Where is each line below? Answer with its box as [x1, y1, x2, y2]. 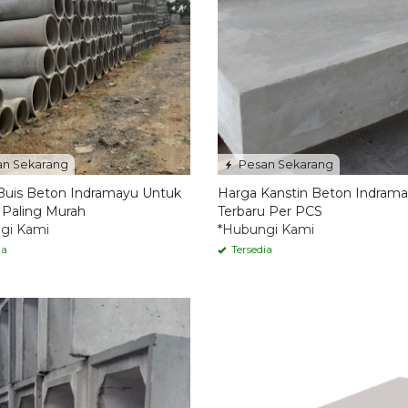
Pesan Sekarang [236, 158, 333, 172]
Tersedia [229, 243, 272, 257]
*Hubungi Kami [218, 221, 314, 239]
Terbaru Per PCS [218, 203, 322, 220]
